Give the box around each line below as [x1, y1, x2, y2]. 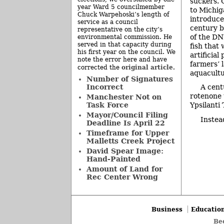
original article [121, 63, 173, 71]
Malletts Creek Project [86, 137, 174, 145]
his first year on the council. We [77, 48, 175, 55]
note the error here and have [77, 56, 167, 63]
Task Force [86, 101, 128, 109]
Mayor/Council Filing [86, 111, 168, 119]
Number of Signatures [86, 75, 173, 83]
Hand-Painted [86, 155, 140, 163]
